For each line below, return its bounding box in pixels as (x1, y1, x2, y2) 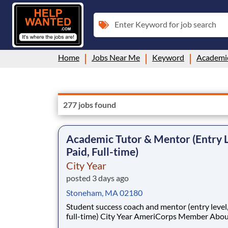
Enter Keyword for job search (115, 19, 216, 29)
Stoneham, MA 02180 (66, 187, 142, 197)
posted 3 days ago (66, 173, 129, 183)
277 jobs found (63, 99, 116, 109)
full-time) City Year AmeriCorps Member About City (66, 211, 100, 221)
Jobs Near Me (92, 52, 140, 62)
